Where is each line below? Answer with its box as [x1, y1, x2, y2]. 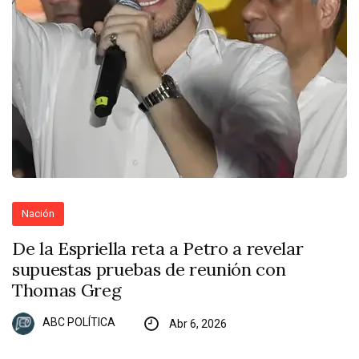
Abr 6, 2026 [168, 317, 227, 330]
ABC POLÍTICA [42, 316, 115, 329]
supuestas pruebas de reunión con [12, 257, 286, 280]
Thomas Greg [12, 278, 122, 301]
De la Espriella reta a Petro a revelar [12, 236, 304, 260]
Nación [22, 207, 55, 220]
